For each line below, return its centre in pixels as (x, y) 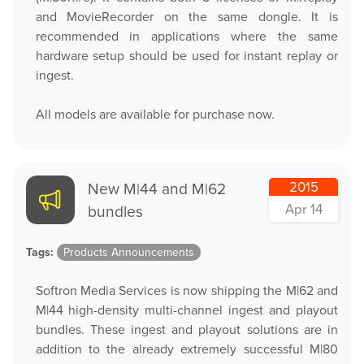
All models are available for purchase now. (155, 114)
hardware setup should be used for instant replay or (186, 56)
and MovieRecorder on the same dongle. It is (186, 17)
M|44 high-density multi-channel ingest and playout (186, 310)
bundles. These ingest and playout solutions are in (186, 329)
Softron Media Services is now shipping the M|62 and (186, 290)
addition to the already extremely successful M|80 (186, 349)
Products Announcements (129, 252)
